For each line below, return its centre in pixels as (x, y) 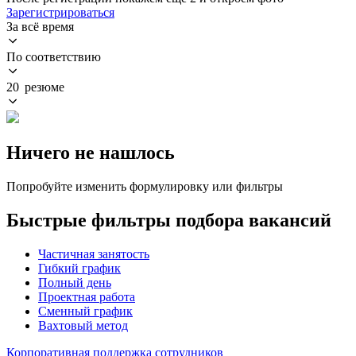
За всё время (40, 26)
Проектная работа (87, 296)
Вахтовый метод (83, 325)
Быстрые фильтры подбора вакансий (169, 220)
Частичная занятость (94, 253)
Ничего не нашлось (91, 152)
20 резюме (35, 87)
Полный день (75, 282)
